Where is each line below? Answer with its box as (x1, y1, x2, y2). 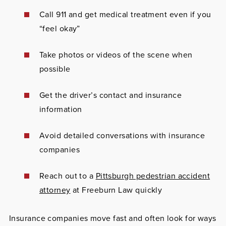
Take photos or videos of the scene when (39, 49, 193, 61)
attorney (39, 184, 71, 196)
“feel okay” (39, 23, 80, 34)
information (39, 103, 82, 115)
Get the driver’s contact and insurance (39, 89, 182, 101)
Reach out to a (39, 170, 96, 182)
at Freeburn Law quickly (70, 184, 162, 196)
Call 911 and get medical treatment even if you (39, 9, 211, 20)
